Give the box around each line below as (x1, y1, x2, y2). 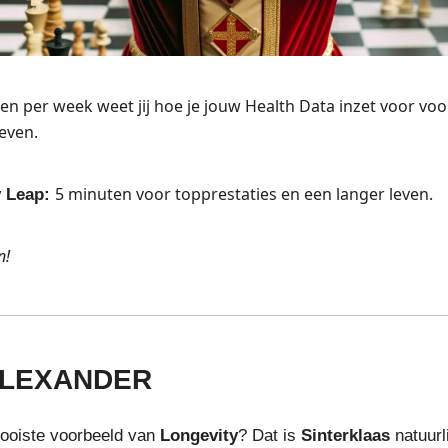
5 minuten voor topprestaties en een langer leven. (55, 183, 433, 205)
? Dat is (238, 426, 301, 445)
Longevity (160, 426, 238, 445)
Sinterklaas (301, 426, 390, 445)
